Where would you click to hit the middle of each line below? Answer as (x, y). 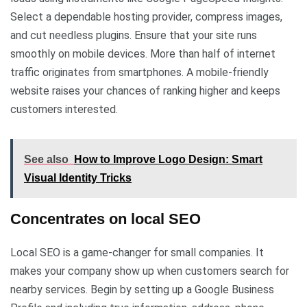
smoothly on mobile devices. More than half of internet (143, 53)
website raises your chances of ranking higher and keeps (145, 90)
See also (46, 159)
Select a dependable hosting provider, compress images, (146, 16)
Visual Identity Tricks (78, 177)
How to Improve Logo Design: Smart (168, 159)
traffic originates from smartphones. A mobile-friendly (139, 72)
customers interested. (65, 109)
